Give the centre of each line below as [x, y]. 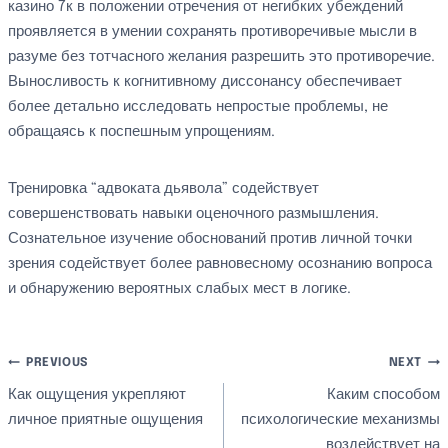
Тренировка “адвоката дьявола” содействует [163, 189]
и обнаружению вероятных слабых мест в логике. [179, 289]
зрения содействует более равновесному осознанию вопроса [220, 264]
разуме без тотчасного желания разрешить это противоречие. [221, 57]
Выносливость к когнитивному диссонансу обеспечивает [205, 82]
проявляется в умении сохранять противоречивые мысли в [212, 32]
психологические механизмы [340, 419]
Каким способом [383, 394]
